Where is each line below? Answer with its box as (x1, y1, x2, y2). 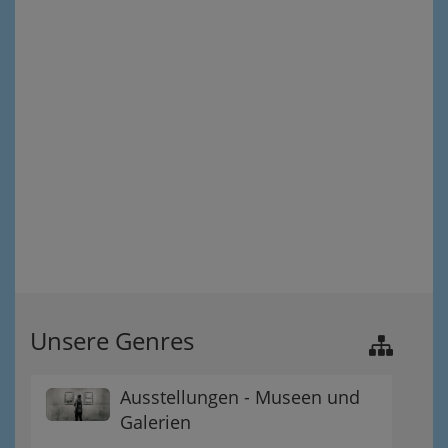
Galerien (120, 410, 191, 434)
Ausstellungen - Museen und (120, 385, 360, 409)
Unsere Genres (30, 324, 194, 357)
